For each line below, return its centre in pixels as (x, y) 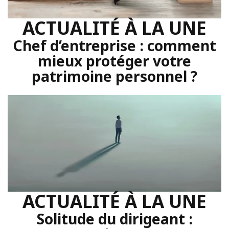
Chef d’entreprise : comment (114, 46)
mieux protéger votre (114, 61)
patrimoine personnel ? (114, 76)
